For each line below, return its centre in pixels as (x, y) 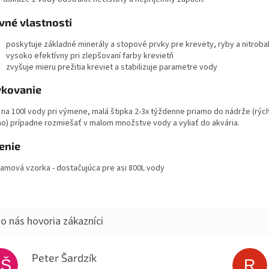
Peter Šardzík (65, 257)
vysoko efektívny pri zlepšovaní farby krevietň (90, 56)
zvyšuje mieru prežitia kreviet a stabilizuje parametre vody (112, 67)
